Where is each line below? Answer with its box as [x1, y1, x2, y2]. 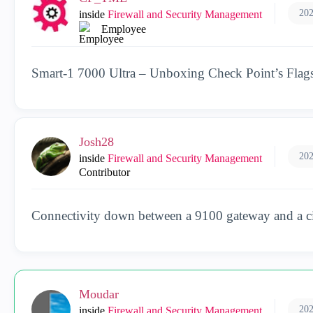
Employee [101, 23, 146, 35]
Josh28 [79, 135, 114, 149]
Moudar [79, 287, 119, 301]
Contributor [79, 166, 130, 178]
